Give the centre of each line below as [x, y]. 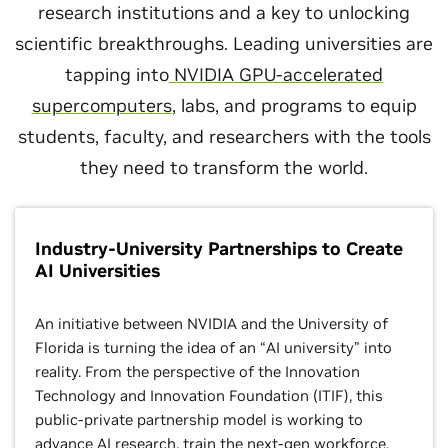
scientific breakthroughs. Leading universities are [224, 43]
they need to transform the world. [224, 167]
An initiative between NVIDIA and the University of [211, 323]
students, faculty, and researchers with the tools [224, 136]
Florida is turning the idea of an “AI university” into [213, 347]
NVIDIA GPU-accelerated [276, 74]
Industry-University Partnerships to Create [219, 248]
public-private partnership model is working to [199, 419]
